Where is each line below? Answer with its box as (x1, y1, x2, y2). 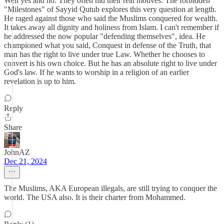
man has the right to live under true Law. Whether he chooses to (4, 50, 205, 58)
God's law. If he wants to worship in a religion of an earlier (4, 68, 189, 76)
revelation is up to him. (4, 77, 76, 85)
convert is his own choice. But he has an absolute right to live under (4, 59, 217, 67)
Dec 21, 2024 (4, 157, 47, 165)
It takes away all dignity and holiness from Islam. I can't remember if (4, 23, 219, 31)
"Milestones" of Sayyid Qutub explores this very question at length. (4, 5, 216, 13)
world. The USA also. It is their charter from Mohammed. (4, 193, 185, 201)
